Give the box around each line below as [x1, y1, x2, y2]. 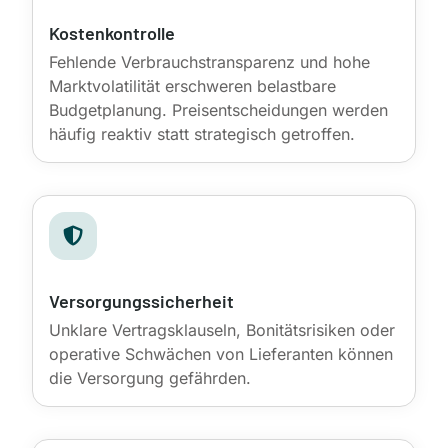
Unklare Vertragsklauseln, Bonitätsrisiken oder [49, 319, 395, 340]
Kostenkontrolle [49, 21, 175, 44]
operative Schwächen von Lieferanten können [49, 343, 393, 364]
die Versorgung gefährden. [49, 367, 251, 388]
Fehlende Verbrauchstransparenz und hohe [49, 51, 370, 72]
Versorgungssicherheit [49, 289, 234, 312]
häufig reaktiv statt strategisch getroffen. [49, 123, 355, 144]
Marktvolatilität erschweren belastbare [49, 75, 336, 96]
